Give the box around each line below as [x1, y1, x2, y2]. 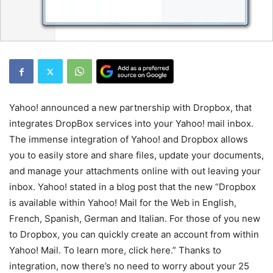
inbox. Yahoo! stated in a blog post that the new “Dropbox [9, 181, 256, 193]
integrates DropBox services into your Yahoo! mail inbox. [9, 118, 253, 129]
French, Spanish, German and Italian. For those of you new [9, 213, 260, 224]
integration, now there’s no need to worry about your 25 [9, 260, 249, 272]
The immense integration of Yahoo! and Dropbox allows [9, 133, 248, 145]
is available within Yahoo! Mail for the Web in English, [9, 197, 236, 208]
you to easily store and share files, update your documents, [9, 149, 264, 161]
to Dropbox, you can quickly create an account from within [9, 229, 259, 240]
